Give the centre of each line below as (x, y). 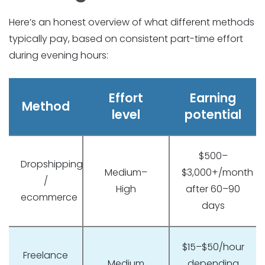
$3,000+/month (217, 173)
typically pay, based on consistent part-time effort (126, 39)
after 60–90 (213, 189)
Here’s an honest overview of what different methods (132, 22)
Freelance (46, 256)
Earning (213, 98)
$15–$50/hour (213, 247)
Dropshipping (52, 164)
